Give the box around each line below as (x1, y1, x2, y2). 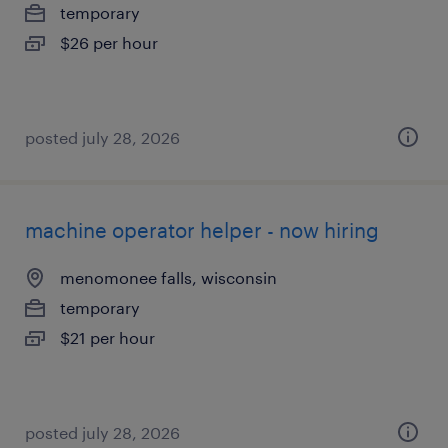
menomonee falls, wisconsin (60, 268, 277, 287)
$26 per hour (60, 33, 158, 52)
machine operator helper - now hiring (25, 218, 379, 242)
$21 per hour (60, 328, 155, 347)
